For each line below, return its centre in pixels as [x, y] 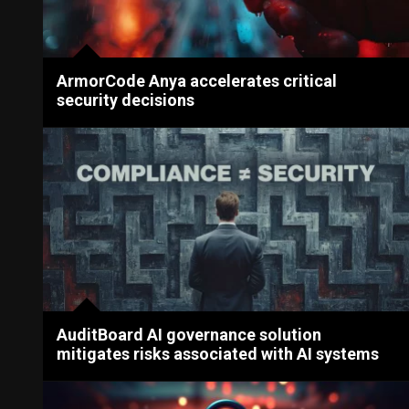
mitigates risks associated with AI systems [218, 353]
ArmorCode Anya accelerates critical [197, 81]
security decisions [126, 100]
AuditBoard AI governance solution [189, 334]
